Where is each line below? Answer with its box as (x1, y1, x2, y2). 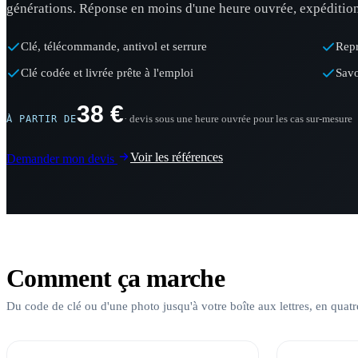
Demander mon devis (6, 152, 117, 165)
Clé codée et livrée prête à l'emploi (21, 66, 193, 79)
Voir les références (130, 150, 223, 164)
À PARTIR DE (6, 113, 77, 125)
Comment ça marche (6, 264, 225, 292)
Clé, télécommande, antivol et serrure (21, 40, 207, 53)
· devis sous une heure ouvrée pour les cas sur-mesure (123, 113, 352, 125)
